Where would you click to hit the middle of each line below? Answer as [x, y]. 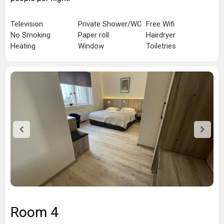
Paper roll [94, 35]
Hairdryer [160, 35]
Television [27, 24]
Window [91, 46]
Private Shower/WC [110, 24]
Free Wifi [160, 24]
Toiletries [161, 46]
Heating [23, 46]
